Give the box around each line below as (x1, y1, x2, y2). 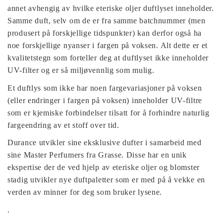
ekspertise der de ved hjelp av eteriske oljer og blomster (7, 163, 200, 172)
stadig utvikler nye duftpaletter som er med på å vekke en (7, 175, 205, 184)
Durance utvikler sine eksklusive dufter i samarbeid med (7, 138, 202, 147)
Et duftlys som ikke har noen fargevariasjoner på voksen (7, 83, 202, 92)
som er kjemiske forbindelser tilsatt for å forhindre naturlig (7, 108, 210, 117)
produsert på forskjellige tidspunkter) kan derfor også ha (7, 29, 202, 38)
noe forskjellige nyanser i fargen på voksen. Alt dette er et (7, 41, 208, 50)
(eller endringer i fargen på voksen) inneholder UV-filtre (7, 96, 202, 105)
